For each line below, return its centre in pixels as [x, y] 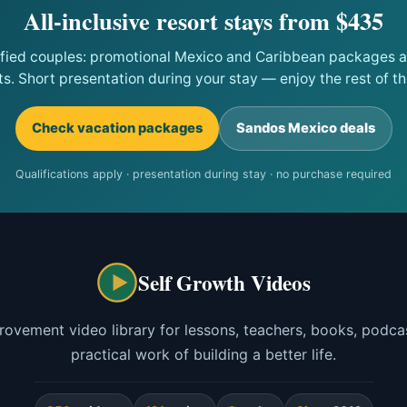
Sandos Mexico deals [305, 128]
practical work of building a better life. [203, 354]
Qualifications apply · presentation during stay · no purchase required [203, 174]
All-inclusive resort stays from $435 [203, 20]
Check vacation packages [117, 128]
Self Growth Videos [224, 282]
